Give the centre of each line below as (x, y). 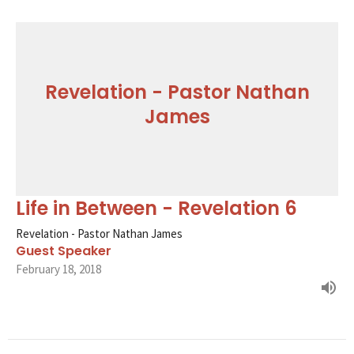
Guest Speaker (64, 250)
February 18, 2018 (58, 269)
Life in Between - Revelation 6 (156, 208)
